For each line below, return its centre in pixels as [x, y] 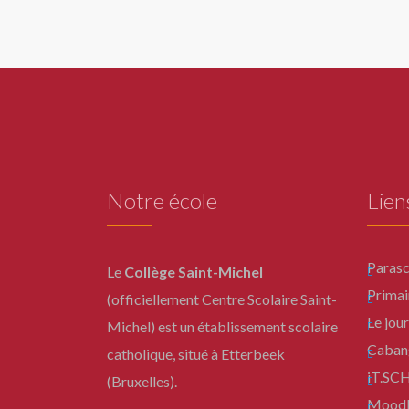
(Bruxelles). [142, 381]
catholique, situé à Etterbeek [196, 354]
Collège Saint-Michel [194, 272]
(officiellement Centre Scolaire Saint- [222, 299]
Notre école [162, 200]
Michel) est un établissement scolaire [222, 326]
